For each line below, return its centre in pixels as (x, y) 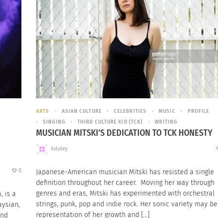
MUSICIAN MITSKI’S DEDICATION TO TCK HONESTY (124, 133)
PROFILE (199, 111)
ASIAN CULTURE (82, 111)
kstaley (59, 149)
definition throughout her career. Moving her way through (125, 182)
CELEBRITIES (130, 111)
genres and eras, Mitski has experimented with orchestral (125, 193)
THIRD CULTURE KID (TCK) (110, 122)
